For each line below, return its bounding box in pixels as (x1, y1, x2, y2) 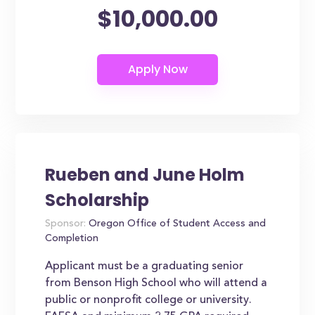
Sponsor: (45, 219, 86, 229)
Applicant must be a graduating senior (45, 261, 244, 272)
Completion (45, 234, 99, 244)
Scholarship (45, 188, 150, 212)
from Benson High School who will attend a (45, 278, 268, 289)
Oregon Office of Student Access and (86, 219, 266, 229)
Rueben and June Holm (45, 163, 245, 186)
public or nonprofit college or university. (45, 295, 252, 306)
